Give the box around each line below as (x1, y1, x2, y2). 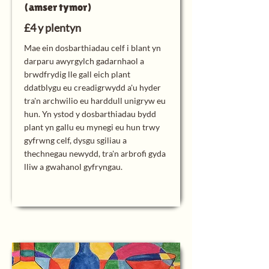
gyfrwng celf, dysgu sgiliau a (24, 135, 127, 145)
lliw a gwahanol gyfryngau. (24, 162, 122, 172)
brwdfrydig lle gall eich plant (24, 69, 130, 79)
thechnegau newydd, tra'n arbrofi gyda (24, 148, 166, 159)
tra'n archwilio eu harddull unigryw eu (24, 95, 166, 106)
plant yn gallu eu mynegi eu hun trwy (24, 122, 160, 132)
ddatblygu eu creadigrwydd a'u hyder (24, 82, 161, 92)
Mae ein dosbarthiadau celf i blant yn (24, 43, 161, 53)
